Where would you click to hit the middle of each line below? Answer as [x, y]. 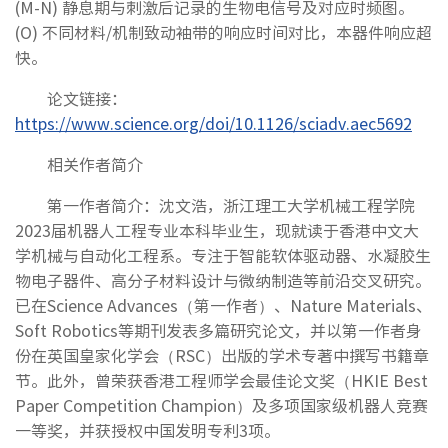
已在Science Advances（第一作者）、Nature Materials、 [223, 304]
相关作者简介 [95, 163]
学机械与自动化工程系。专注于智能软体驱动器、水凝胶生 [223, 254]
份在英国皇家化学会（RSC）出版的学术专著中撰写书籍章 [222, 354]
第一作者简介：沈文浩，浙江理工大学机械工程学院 [231, 204]
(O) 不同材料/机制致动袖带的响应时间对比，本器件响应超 [223, 31]
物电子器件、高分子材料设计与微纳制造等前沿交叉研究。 [223, 279]
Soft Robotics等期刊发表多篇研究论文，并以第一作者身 [218, 329]
